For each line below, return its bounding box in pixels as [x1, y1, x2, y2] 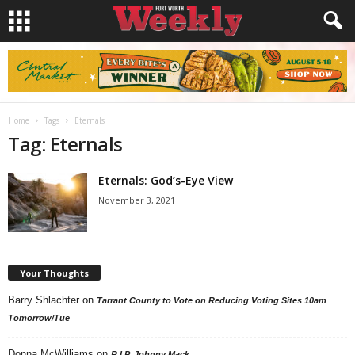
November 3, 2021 [98, 194, 175, 206]
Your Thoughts [20, 266, 89, 279]
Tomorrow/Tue [8, 312, 70, 323]
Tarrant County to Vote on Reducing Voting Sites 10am [97, 295, 326, 305]
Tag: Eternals [8, 131, 123, 157]
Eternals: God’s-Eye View [98, 173, 233, 188]
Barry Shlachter [8, 293, 79, 306]
